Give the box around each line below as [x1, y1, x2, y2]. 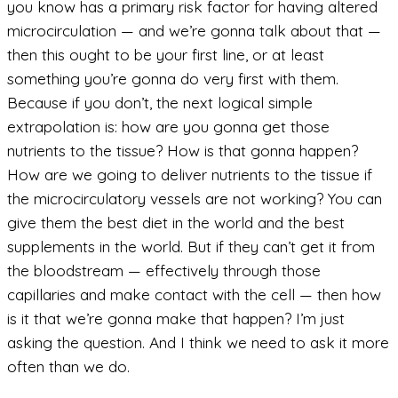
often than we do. [7, 357, 130, 377]
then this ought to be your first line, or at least [7, 45, 324, 65]
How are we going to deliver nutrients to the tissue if [7, 165, 372, 185]
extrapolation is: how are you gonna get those [7, 117, 330, 137]
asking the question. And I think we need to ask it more [7, 333, 389, 353]
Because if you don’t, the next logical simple [7, 93, 313, 113]
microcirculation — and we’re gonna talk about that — [7, 21, 381, 41]
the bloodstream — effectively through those [7, 261, 321, 281]
